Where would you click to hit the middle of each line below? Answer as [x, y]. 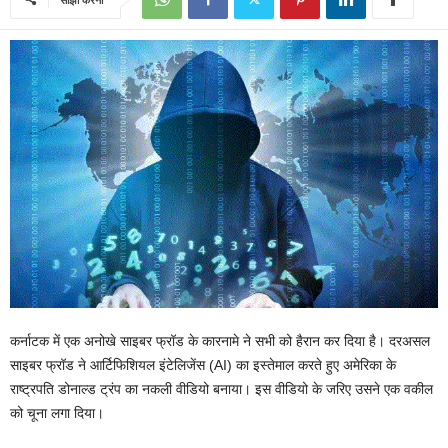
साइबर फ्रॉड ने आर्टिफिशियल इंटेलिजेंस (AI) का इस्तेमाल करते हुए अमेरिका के [203, 364]
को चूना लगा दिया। [57, 412]
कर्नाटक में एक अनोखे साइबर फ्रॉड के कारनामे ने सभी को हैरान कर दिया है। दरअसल [220, 340]
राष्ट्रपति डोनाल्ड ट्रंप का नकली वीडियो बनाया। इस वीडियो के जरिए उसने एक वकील [221, 388]
